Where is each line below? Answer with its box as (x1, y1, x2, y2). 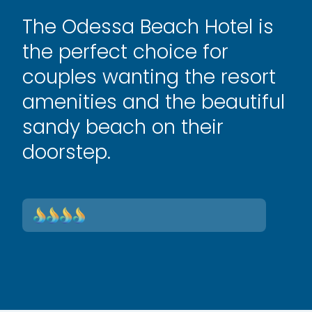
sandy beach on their (22, 114, 224, 141)
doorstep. (22, 139, 111, 166)
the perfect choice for (22, 38, 228, 65)
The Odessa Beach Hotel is (22, 13, 274, 40)
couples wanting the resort (22, 63, 276, 91)
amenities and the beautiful (22, 88, 285, 116)
